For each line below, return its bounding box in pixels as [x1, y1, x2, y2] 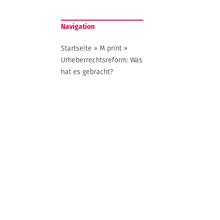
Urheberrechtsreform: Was [61, 55, 143, 65]
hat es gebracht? [61, 66, 113, 77]
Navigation [61, 21, 95, 31]
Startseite [61, 43, 92, 53]
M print [100, 43, 122, 53]
